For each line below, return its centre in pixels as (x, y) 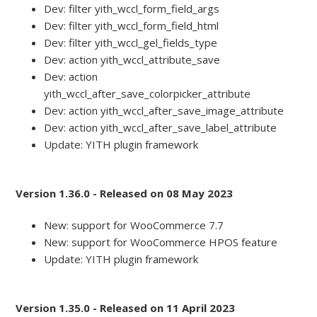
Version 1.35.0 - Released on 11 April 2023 (126, 308)
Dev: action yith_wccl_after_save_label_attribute (161, 128)
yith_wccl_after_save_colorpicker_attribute (148, 94)
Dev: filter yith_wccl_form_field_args (132, 9)
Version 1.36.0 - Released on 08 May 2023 (125, 194)
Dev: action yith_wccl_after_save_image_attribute (164, 111)
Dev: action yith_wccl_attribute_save (132, 60)
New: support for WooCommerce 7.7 (134, 225)
